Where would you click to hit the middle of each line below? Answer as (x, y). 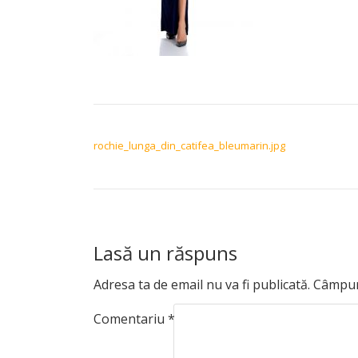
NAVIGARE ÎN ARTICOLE (172, 125)
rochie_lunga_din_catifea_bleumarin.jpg (189, 145)
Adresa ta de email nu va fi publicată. (202, 284)
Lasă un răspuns (165, 253)
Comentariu (131, 319)
